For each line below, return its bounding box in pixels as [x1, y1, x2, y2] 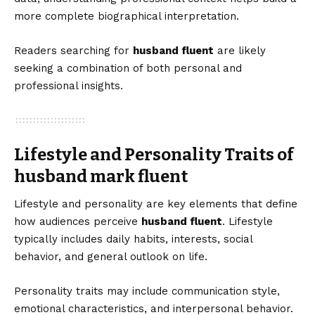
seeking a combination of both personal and [14, 62, 242, 75]
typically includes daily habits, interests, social [14, 233, 252, 246]
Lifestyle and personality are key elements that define [14, 198, 297, 211]
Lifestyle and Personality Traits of [14, 145, 294, 165]
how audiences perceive [14, 215, 141, 229]
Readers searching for [14, 44, 133, 58]
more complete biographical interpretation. [14, 10, 239, 23]
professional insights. [14, 79, 123, 93]
